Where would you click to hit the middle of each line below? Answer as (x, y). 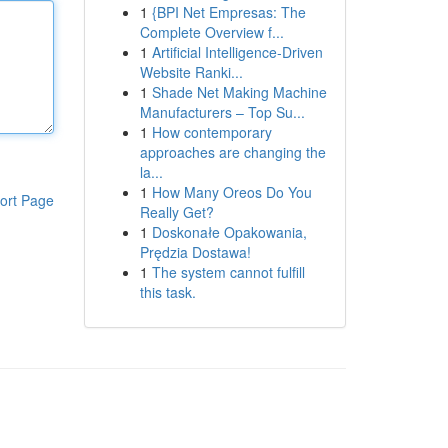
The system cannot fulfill (228, 272)
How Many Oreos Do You (231, 192)
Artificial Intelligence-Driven (237, 52)
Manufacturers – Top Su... (222, 112)
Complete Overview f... (211, 32)
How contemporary (211, 132)
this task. (167, 292)
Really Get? (176, 212)
